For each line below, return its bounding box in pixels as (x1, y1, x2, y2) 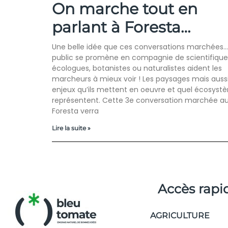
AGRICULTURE (150, 211, 210, 221)
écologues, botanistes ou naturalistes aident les (52, 63, 222, 74)
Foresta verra (52, 106, 99, 117)
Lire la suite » (52, 124, 91, 132)
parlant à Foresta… (52, 18, 190, 37)
